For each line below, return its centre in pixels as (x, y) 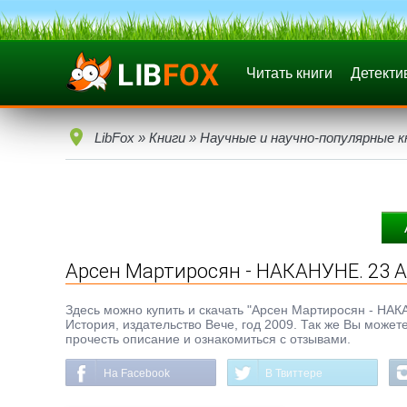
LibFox (114, 138)
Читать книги (289, 73)
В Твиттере (294, 373)
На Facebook (137, 373)
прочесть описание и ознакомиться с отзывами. (208, 339)
